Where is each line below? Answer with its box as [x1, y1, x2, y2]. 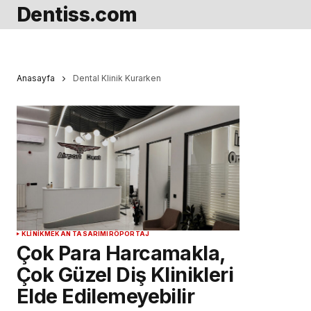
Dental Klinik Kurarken [73, 73, 161, 83]
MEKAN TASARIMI [44, 230, 109, 238]
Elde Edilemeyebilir [17, 284, 195, 309]
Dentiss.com [17, 2, 137, 26]
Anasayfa [17, 73, 55, 83]
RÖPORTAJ [108, 230, 150, 238]
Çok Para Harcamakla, [17, 241, 226, 266]
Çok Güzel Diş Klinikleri [17, 262, 234, 287]
